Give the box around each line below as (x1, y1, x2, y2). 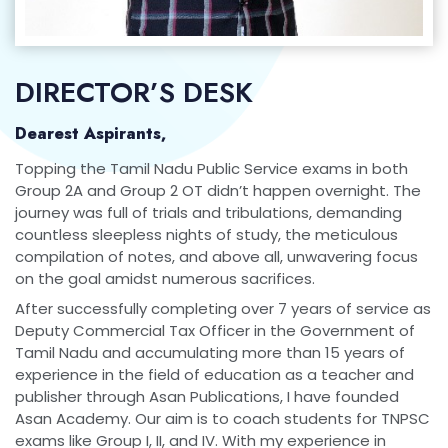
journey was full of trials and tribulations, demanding (15, 201, 402, 223)
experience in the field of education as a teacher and (15, 363, 414, 385)
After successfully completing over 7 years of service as (15, 297, 431, 319)
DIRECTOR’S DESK (15, 71, 253, 113)
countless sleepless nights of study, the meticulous (15, 223, 398, 245)
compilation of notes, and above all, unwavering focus (15, 245, 418, 267)
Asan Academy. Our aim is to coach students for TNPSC (15, 407, 430, 429)
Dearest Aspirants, (15, 121, 166, 145)
